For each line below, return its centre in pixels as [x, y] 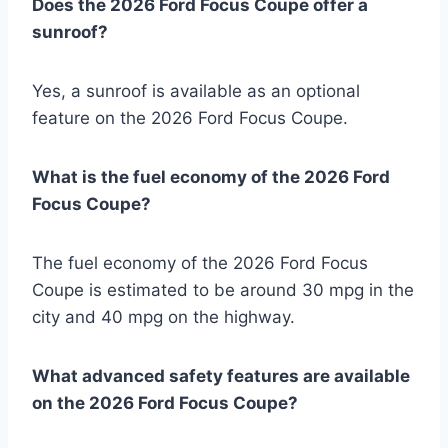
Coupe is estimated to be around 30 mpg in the [223, 289]
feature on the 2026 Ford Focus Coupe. [190, 117]
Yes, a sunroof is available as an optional [196, 90]
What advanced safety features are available [221, 375]
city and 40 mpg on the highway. [163, 316]
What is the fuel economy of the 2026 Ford [211, 176]
